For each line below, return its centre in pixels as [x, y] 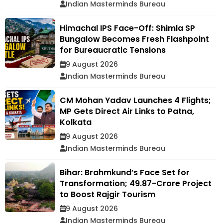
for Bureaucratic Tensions [113, 50]
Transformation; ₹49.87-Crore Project [136, 183]
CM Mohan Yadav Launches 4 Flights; [135, 100]
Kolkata [76, 122]
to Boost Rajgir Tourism [108, 194]
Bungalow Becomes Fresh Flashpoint [134, 39]
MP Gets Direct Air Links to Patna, [127, 111]
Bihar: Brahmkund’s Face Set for [125, 172]
